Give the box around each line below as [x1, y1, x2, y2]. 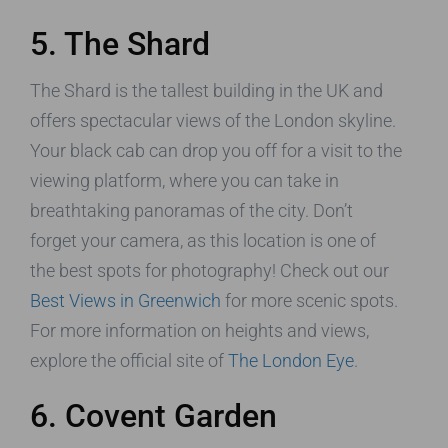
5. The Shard [30, 25, 210, 64]
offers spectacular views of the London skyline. [30, 110, 396, 132]
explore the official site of [30, 350, 228, 372]
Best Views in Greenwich [30, 290, 221, 312]
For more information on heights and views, [30, 320, 369, 342]
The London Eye [228, 350, 354, 372]
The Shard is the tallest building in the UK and [30, 80, 383, 102]
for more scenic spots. [221, 290, 398, 312]
